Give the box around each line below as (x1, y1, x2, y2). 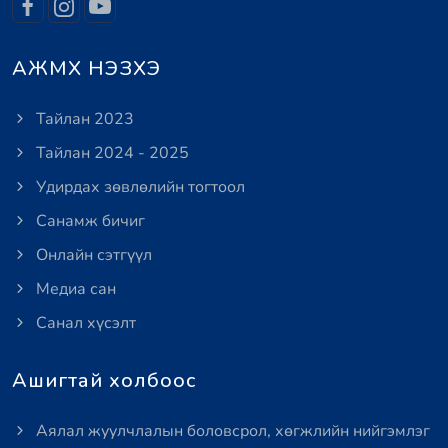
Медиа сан (32, 278, 116, 300)
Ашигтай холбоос (12, 367, 197, 394)
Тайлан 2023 (32, 108, 134, 130)
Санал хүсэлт (32, 312, 136, 334)
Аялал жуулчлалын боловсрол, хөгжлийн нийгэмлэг (32, 420, 430, 442)
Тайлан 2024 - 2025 (32, 142, 189, 164)
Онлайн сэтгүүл (32, 244, 152, 266)
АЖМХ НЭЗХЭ (12, 55, 161, 82)
